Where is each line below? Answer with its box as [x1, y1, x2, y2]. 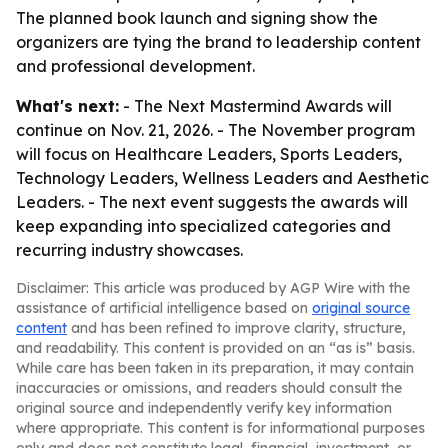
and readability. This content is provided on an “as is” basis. [16, 339, 415, 357]
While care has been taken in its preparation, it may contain [16, 359, 414, 377]
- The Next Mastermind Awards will [119, 96, 392, 116]
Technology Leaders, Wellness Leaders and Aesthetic [16, 168, 429, 188]
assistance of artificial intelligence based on [16, 299, 312, 317]
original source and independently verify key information [16, 399, 392, 417]
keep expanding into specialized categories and [16, 216, 391, 236]
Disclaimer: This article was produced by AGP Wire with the [16, 279, 410, 297]
